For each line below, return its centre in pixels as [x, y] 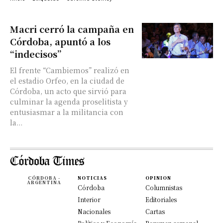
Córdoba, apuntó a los [60, 41]
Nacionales [94, 211]
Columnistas [164, 187]
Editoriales [161, 199]
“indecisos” [36, 54]
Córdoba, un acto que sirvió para [68, 91]
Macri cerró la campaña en [72, 29]
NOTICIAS [92, 178]
